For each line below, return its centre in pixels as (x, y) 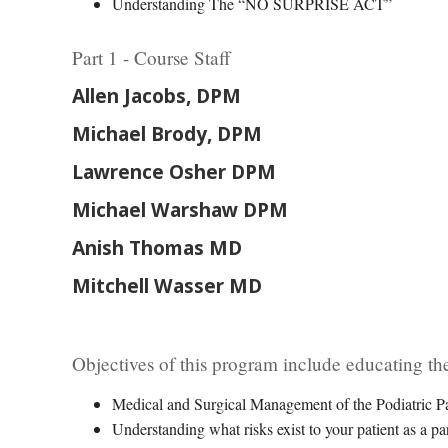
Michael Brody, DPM (167, 133)
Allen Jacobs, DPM (156, 95)
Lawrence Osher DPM (174, 171)
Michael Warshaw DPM (180, 209)
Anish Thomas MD (157, 247)
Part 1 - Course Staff (151, 57)
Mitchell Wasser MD (167, 285)
